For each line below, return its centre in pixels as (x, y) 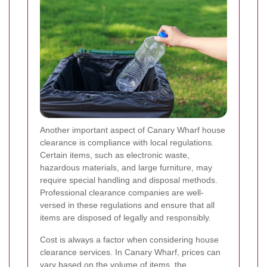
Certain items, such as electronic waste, (115, 155)
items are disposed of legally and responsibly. (125, 217)
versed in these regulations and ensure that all (127, 205)
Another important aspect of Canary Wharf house (133, 130)
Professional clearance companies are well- (122, 192)
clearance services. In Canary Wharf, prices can (130, 252)
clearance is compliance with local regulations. (127, 142)
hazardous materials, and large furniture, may (126, 167)
